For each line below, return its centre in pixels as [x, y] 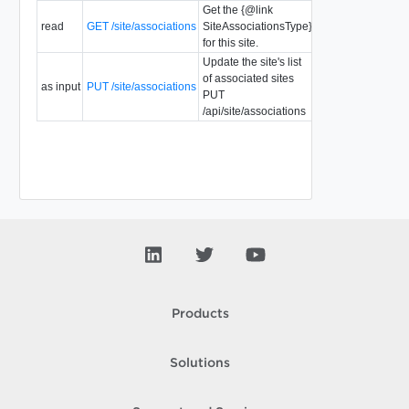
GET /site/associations [141, 26]
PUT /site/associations [141, 86]
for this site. [230, 42]
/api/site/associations [254, 111]
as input [60, 86]
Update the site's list [252, 62]
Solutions [200, 363]
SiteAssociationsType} [257, 26]
